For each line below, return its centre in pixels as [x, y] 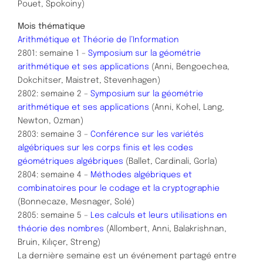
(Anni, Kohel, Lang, [187, 107]
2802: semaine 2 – [54, 94]
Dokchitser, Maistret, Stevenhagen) [89, 80]
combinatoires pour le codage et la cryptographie [119, 188]
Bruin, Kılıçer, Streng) [59, 242]
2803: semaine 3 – [54, 134]
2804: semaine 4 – [54, 175]
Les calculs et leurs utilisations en [159, 215]
